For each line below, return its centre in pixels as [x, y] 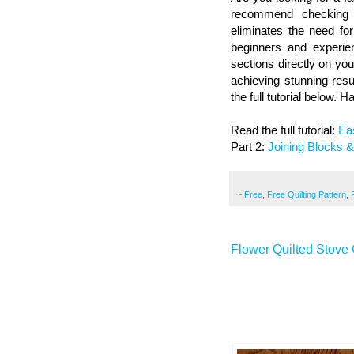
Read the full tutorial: [284, 130]
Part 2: [249, 146]
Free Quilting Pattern [307, 194]
